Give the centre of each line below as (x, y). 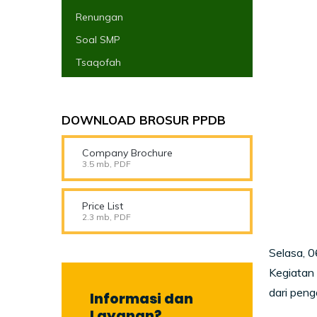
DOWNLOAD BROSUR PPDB (144, 120)
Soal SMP (98, 40)
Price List (103, 206)
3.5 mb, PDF (106, 164)
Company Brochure (127, 153)
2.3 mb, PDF (106, 217)
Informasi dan (142, 299)
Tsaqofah (98, 62)
